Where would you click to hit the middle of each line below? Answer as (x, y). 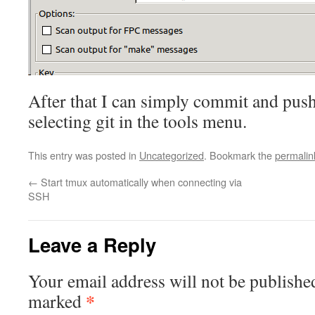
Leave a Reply (92, 244)
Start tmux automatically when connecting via (140, 182)
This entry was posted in (84, 155)
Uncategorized (172, 155)
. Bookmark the (239, 155)
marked (57, 301)
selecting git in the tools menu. (137, 121)
